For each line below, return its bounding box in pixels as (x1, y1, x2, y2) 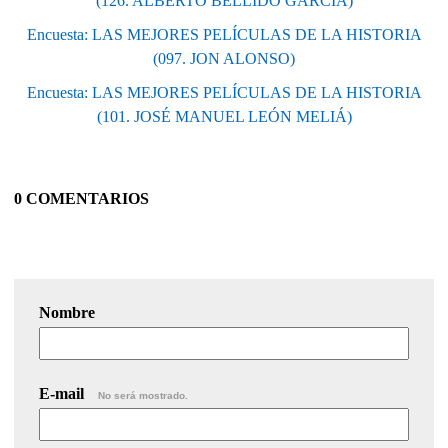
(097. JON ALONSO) (153, 49, 295, 67)
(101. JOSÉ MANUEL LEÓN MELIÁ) (96, 107, 352, 125)
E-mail (39, 384, 88, 402)
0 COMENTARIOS (14, 189, 149, 207)
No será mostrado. (98, 389, 188, 401)
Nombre (39, 303, 95, 321)
